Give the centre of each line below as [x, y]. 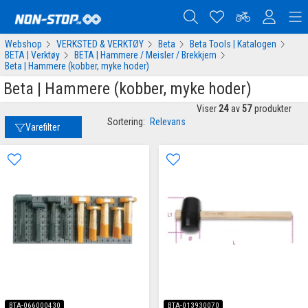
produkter [273, 108]
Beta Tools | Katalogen [233, 44]
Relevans [167, 122]
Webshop [23, 44]
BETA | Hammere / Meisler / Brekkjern [145, 55]
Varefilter [43, 128]
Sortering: [126, 122]
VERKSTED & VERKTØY [100, 44]
